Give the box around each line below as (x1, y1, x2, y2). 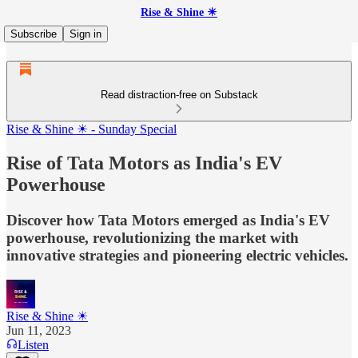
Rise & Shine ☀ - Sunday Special (6, 122, 177, 136)
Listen (18, 337, 49, 352)
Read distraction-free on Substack (100, 89, 258, 101)
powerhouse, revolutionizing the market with (6, 229, 299, 246)
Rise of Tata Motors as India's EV (6, 152, 282, 173)
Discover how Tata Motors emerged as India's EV (6, 211, 330, 229)
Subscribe (10, 28, 57, 40)
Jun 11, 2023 (6, 323, 71, 337)
